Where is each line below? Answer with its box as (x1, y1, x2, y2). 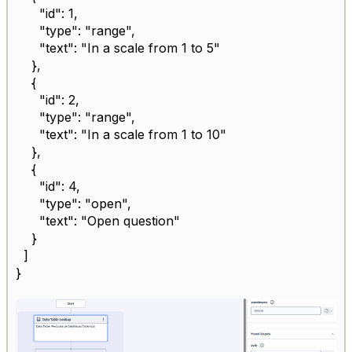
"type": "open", (16, 196, 131, 212)
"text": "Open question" (16, 213, 180, 229)
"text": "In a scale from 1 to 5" (16, 40, 220, 57)
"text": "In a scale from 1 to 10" (16, 126, 226, 143)
